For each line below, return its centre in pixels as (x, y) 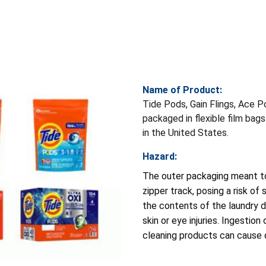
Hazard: (160, 156)
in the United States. (186, 132)
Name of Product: (182, 90)
